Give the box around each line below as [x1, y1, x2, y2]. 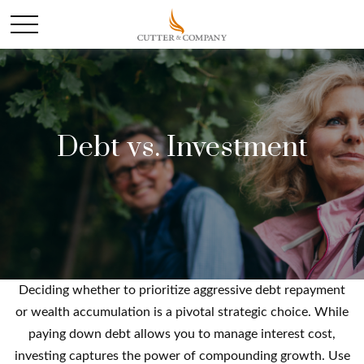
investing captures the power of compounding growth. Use [14, 349, 350, 362]
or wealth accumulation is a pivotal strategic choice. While [15, 305, 349, 318]
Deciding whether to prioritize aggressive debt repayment [19, 284, 345, 297]
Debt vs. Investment [56, 130, 308, 166]
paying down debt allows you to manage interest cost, [28, 327, 336, 340]
